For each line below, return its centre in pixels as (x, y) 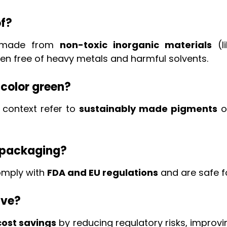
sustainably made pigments (148, 109)
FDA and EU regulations (103, 173)
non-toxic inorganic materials (136, 45)
